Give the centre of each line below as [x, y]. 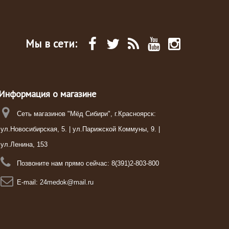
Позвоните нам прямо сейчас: [64, 163]
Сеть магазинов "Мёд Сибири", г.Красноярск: [86, 114]
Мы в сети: [51, 44]
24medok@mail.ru [66, 182]
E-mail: [28, 182]
